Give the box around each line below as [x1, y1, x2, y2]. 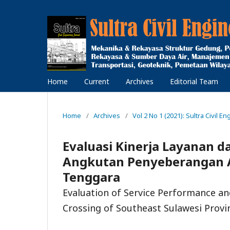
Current [84, 76, 109, 86]
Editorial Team [170, 76, 218, 86]
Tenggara [63, 168, 120, 185]
